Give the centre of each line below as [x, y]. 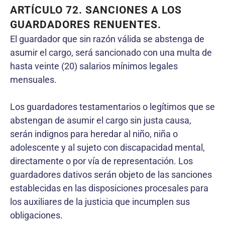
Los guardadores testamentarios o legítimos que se [113, 106]
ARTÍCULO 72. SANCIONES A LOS [96, 10]
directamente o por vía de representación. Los [101, 161]
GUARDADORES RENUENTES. [86, 24]
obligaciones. [36, 215]
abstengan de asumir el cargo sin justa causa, [101, 120]
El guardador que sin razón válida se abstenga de [107, 39]
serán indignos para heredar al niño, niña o [94, 134]
